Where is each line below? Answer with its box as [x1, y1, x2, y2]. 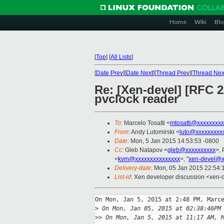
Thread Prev [156, 69, 189, 76]
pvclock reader [94, 92, 178, 106]
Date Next [126, 69, 153, 76]
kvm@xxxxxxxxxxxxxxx [118, 155, 180, 163]
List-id [114, 173, 131, 181]
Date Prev [96, 69, 123, 76]
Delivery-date [114, 164, 151, 172]
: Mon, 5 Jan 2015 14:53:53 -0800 [127, 137, 219, 145]
